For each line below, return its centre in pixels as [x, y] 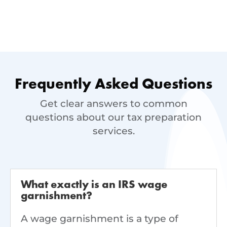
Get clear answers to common [113, 104]
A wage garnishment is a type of [100, 219]
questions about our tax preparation [113, 118]
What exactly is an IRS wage [94, 185]
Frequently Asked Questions [113, 85]
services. [113, 131]
